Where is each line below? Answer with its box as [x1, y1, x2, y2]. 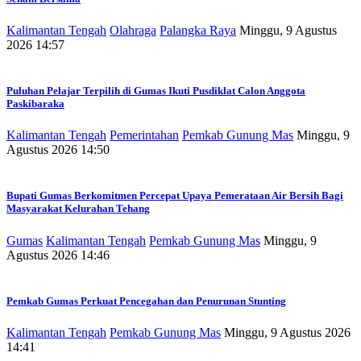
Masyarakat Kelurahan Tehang [6, 202, 150, 215]
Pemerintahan [110, 128, 179, 143]
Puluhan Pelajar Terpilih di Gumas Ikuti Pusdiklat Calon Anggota [6, 85, 305, 98]
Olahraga [110, 23, 156, 37]
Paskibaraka [6, 98, 64, 110]
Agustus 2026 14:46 [6, 247, 110, 262]
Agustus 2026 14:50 [6, 143, 110, 157]
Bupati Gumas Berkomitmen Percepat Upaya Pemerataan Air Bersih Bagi [6, 189, 343, 202]
